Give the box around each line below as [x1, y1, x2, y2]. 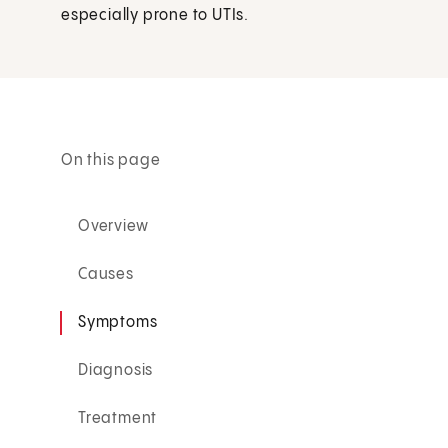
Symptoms [78, 313, 158, 331]
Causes [78, 265, 134, 283]
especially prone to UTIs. [61, 7, 250, 25]
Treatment [78, 409, 158, 427]
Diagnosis [78, 361, 154, 379]
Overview [78, 217, 149, 235]
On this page [61, 151, 161, 169]
